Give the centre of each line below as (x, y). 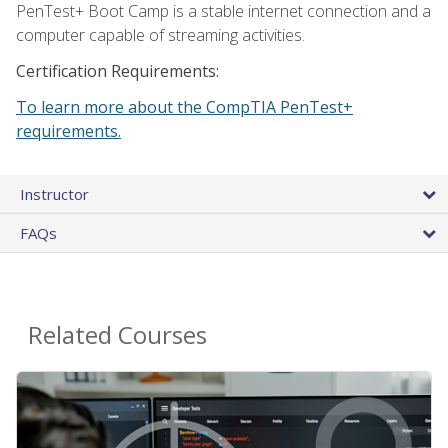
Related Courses (117, 334)
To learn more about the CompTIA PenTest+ (184, 106)
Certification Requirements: (117, 70)
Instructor (54, 193)
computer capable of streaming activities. (160, 34)
